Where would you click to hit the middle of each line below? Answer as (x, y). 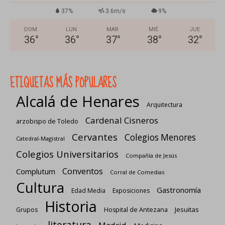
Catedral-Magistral (40, 138)
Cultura (40, 187)
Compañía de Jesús (151, 155)
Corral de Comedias (137, 172)
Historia (71, 206)
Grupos (27, 209)
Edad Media (88, 190)
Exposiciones (131, 190)
